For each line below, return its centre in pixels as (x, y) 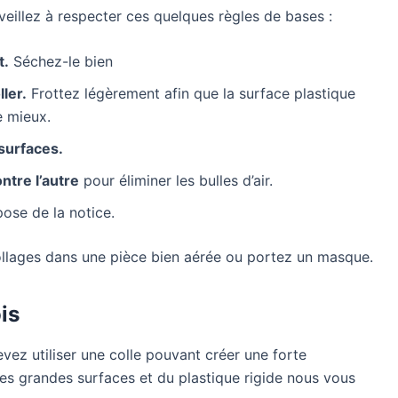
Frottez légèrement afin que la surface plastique (191, 94)
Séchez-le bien (61, 62)
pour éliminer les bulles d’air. (176, 181)
